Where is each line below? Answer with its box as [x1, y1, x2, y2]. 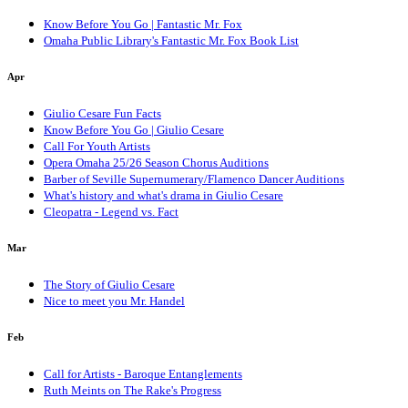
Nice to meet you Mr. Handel [44, 294, 185, 309]
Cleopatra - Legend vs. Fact [44, 205, 178, 219]
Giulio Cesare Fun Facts [44, 107, 161, 121]
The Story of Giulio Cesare [44, 278, 175, 292]
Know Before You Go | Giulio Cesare [44, 123, 224, 138]
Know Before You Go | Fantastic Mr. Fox [44, 17, 242, 32]
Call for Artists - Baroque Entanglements [44, 367, 242, 382]
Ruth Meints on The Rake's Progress [44, 383, 221, 398]
